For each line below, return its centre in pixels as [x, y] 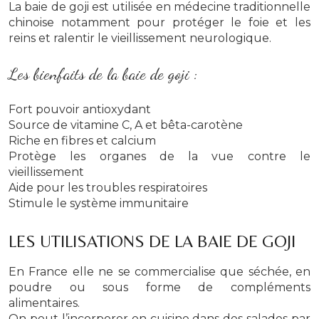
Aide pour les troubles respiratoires [108, 187]
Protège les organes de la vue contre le [159, 156]
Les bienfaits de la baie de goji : [103, 73]
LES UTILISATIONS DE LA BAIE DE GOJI [152, 241]
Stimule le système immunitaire [99, 203]
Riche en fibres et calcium [82, 140]
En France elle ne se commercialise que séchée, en [159, 271]
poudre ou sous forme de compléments [159, 287]
